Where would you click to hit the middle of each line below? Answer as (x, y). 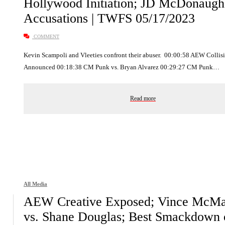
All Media (35, 184)
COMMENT (46, 36)
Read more (143, 98)
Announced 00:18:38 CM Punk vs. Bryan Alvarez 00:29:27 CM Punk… (122, 67)
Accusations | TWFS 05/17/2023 (109, 18)
